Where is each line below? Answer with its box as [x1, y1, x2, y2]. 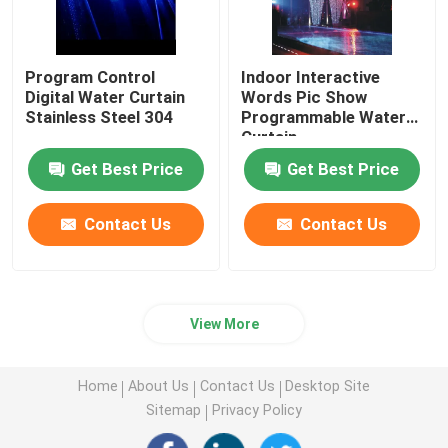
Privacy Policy [211, 402, 302, 419]
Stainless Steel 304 [25, 106, 175, 127]
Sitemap [146, 402, 202, 419]
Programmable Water [241, 106, 407, 127]
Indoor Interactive [241, 66, 381, 87]
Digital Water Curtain [25, 86, 186, 107]
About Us [128, 378, 190, 395]
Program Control [25, 66, 156, 87]
